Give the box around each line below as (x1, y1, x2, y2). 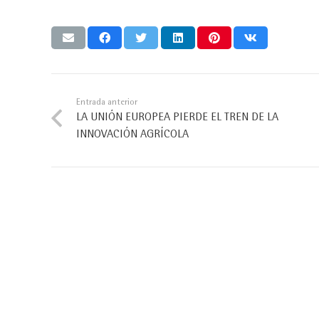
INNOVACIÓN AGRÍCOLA (76, 130, 189, 142)
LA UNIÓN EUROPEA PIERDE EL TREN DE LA (76, 113, 279, 125)
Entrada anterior (76, 98, 138, 108)
